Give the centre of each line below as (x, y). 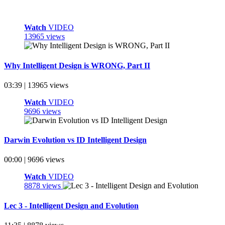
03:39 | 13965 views (36, 85)
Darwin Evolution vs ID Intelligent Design (75, 140)
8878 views (43, 186)
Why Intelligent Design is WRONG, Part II (77, 65)
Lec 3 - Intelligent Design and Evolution (71, 205)
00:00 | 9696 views (34, 160)
